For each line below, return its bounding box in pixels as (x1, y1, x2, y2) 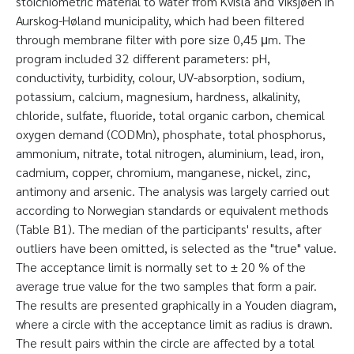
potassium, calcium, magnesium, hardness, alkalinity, (16, 88, 300, 104)
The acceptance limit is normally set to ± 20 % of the (16, 258, 306, 275)
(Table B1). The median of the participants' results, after (16, 220, 322, 237)
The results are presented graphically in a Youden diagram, (16, 296, 337, 313)
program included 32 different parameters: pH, (16, 50, 270, 66)
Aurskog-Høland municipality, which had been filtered (16, 12, 304, 28)
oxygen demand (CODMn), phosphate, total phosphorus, (16, 126, 326, 142)
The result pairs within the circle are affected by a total (16, 334, 314, 351)
